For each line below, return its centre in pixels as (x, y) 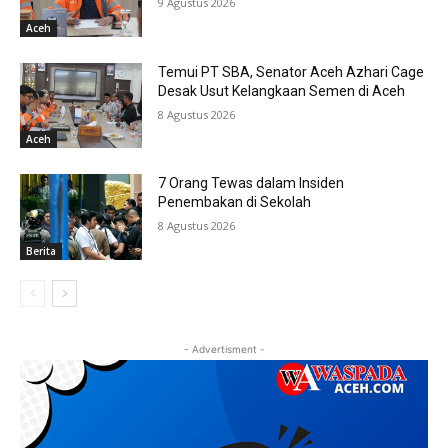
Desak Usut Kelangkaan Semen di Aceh (282, 90)
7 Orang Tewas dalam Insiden (251, 183)
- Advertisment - (224, 348)
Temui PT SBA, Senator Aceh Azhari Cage (291, 71)
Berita (41, 250)
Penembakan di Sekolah (235, 202)
